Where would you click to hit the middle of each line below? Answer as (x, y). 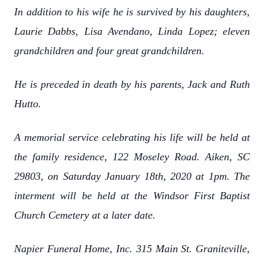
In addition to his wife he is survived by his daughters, (132, 12)
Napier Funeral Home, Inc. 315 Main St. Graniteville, (132, 249)
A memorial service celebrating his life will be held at (132, 137)
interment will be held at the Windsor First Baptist (132, 196)
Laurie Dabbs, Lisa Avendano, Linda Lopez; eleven (132, 31)
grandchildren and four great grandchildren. (109, 51)
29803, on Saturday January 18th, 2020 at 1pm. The (132, 176)
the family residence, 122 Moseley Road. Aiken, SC (132, 157)
